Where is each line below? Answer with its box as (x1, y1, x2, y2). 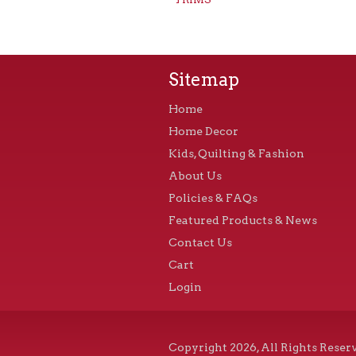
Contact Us (168, 236, 232, 249)
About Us (168, 169, 222, 182)
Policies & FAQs (168, 192, 257, 204)
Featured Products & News (168, 214, 317, 226)
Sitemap (168, 69, 239, 90)
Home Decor (168, 125, 238, 137)
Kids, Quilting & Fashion (168, 147, 304, 160)
